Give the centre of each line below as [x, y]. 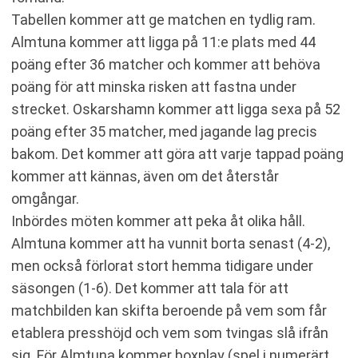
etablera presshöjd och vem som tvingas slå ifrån [170, 333]
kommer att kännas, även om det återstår [145, 176]
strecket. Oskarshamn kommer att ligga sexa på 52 [176, 109]
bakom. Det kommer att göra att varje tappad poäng [177, 154]
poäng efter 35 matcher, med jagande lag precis [164, 131]
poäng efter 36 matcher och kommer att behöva [166, 64]
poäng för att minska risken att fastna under [154, 87]
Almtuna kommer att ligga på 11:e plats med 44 [163, 42]
